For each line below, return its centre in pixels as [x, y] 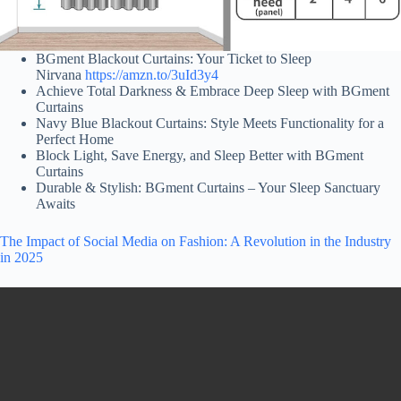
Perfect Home [75, 140]
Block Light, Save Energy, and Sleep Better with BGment [200, 156]
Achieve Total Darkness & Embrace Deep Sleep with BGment [213, 91]
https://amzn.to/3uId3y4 [152, 75]
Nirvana [60, 75]
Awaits [55, 204]
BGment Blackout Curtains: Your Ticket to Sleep [174, 59]
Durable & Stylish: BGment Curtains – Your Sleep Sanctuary [208, 188]
